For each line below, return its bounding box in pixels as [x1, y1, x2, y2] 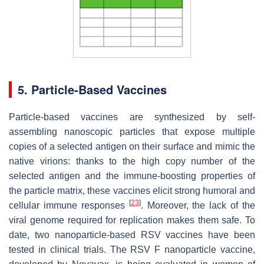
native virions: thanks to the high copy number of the [9, 156, 255, 167]
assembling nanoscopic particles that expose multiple [9, 127, 255, 137]
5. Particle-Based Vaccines [18, 81, 167, 98]
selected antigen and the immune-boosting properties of [9, 171, 255, 181]
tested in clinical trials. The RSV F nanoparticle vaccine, [9, 245, 255, 255]
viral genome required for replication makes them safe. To [9, 215, 255, 226]
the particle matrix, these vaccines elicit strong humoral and [9, 186, 255, 196]
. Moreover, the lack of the [140, 200, 255, 211]
